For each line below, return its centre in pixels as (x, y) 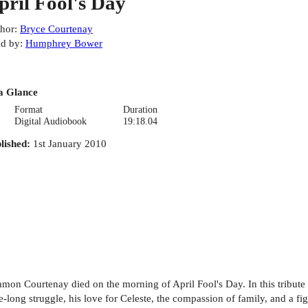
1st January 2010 (69, 143)
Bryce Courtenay (56, 29)
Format (29, 109)
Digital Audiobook (51, 121)
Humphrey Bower (64, 43)
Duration (140, 109)
